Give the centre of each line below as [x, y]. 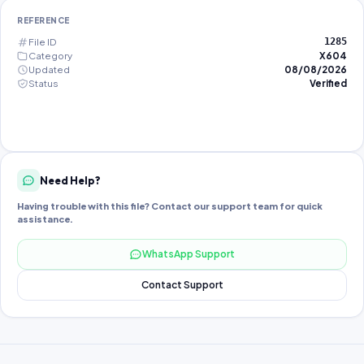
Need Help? [70, 180]
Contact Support [182, 285]
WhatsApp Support [188, 254]
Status [43, 83]
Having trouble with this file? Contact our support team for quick [170, 206]
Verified [328, 83]
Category [50, 56]
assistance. [45, 219]
